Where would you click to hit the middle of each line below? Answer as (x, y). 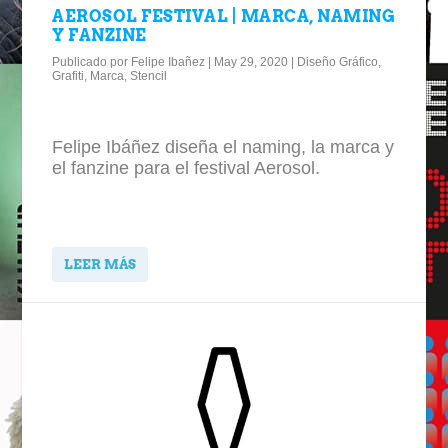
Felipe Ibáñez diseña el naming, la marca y (223, 146)
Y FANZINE (99, 35)
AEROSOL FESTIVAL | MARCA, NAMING (224, 16)
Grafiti (68, 75)
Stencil (149, 75)
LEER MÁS (100, 265)
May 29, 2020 (251, 61)
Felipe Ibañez (168, 61)
